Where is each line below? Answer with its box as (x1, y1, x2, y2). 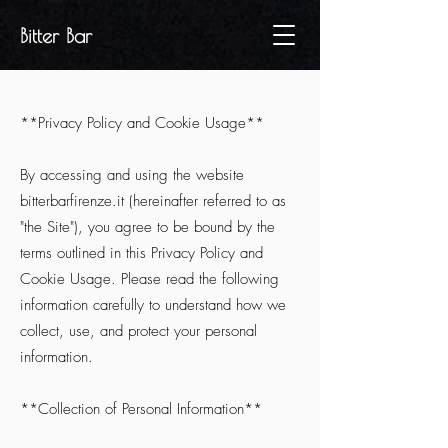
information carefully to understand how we (20, 295, 286, 315)
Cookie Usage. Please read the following (20, 269, 279, 289)
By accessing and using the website (20, 165, 244, 185)
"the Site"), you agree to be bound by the (20, 217, 275, 237)
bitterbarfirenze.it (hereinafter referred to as (20, 191, 286, 211)
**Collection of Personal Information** (20, 399, 262, 419)
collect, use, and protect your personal (20, 321, 257, 341)
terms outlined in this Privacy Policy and (20, 243, 263, 263)
